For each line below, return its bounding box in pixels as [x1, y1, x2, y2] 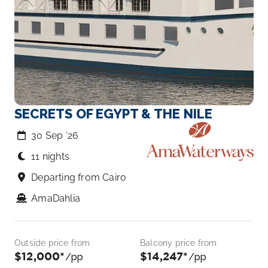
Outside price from [14, 238, 90, 248]
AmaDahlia [31, 193, 81, 204]
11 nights [31, 151, 70, 162]
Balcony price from [140, 238, 217, 248]
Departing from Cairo [31, 172, 127, 183]
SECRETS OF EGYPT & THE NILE [14, 106, 213, 121]
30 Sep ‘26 [31, 130, 79, 141]
